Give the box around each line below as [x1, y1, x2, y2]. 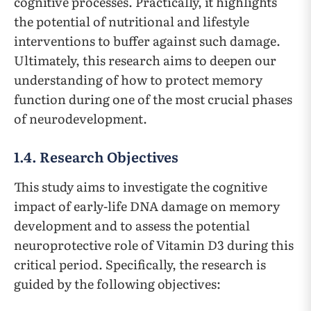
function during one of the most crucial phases [14, 90, 292, 109]
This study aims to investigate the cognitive [14, 177, 267, 196]
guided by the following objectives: [14, 274, 221, 294]
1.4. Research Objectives [14, 146, 178, 167]
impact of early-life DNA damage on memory [14, 196, 280, 216]
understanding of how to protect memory [14, 70, 262, 90]
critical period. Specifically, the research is [14, 255, 266, 274]
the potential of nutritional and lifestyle [14, 12, 249, 31]
